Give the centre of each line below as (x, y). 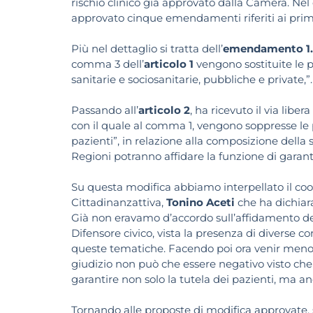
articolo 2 (164, 110)
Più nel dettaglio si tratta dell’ (147, 49)
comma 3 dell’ (108, 64)
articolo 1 (169, 64)
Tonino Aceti (201, 203)
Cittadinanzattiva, (117, 203)
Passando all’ (105, 110)
